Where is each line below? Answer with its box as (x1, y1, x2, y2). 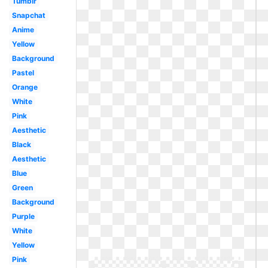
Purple (11, 212, 35, 221)
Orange (11, 83, 38, 92)
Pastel (11, 68, 34, 77)
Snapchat (11, 11, 45, 20)
